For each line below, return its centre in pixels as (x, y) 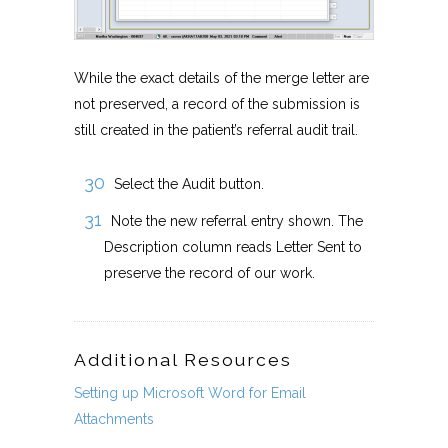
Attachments (114, 418)
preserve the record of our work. (209, 272)
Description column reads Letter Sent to (233, 246)
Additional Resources (183, 359)
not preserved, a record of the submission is (217, 103)
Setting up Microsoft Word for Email (190, 392)
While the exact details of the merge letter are (221, 77)
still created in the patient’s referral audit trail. (216, 129)
